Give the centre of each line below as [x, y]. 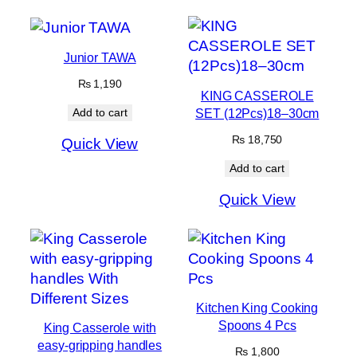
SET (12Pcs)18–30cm [257, 113]
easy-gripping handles [100, 345]
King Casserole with [100, 328]
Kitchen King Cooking [257, 308]
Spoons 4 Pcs [257, 325]
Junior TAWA [100, 57]
